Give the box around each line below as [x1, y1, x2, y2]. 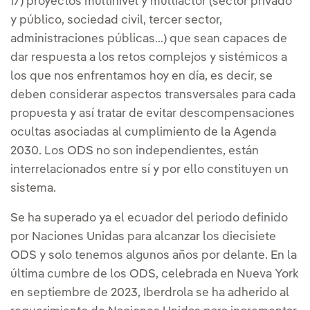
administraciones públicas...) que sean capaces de [10, 33, 287, 45]
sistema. [10, 182, 59, 194]
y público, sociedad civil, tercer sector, [10, 14, 222, 26]
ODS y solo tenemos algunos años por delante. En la [10, 249, 297, 262]
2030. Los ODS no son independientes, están [10, 145, 259, 157]
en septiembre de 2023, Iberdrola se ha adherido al [10, 286, 289, 299]
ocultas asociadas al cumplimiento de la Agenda [10, 126, 276, 138]
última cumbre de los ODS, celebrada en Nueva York [10, 268, 299, 280]
